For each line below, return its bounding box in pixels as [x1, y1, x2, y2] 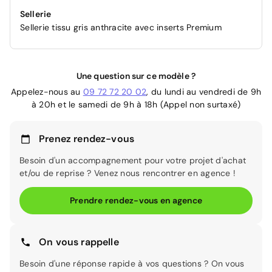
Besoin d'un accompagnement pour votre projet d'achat [19, 155, 246, 166]
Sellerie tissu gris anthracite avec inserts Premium [20, 22, 222, 33]
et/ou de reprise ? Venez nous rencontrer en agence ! [19, 168, 236, 178]
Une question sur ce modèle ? [76, 70, 196, 81]
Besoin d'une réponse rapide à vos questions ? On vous [19, 258, 245, 269]
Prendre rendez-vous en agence [69, 195, 203, 206]
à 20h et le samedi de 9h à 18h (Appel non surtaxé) [31, 99, 241, 110]
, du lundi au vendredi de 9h [146, 86, 262, 97]
